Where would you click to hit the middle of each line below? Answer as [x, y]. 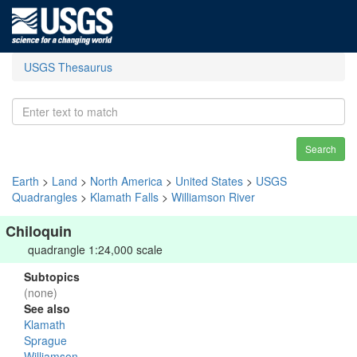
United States [209, 181]
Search [321, 149]
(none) [41, 292]
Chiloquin [39, 231]
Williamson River [213, 197]
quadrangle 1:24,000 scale [95, 249]
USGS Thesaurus [68, 67]
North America [126, 181]
